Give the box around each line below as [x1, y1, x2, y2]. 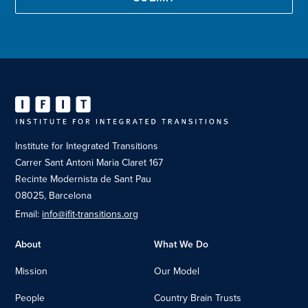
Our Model [154, 265, 199, 277]
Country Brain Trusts [154, 291, 241, 304]
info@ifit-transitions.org [42, 208, 139, 220]
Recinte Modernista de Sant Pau [15, 173, 152, 185]
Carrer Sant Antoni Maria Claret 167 [15, 156, 164, 168]
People [15, 291, 45, 304]
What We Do [154, 238, 208, 250]
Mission [15, 265, 48, 277]
